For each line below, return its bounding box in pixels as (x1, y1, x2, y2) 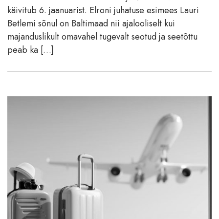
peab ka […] (7, 43, 54, 56)
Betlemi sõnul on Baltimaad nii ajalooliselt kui (7, 17, 175, 30)
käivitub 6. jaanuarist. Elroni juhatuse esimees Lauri (7, 3, 199, 17)
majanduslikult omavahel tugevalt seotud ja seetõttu (7, 30, 197, 43)
